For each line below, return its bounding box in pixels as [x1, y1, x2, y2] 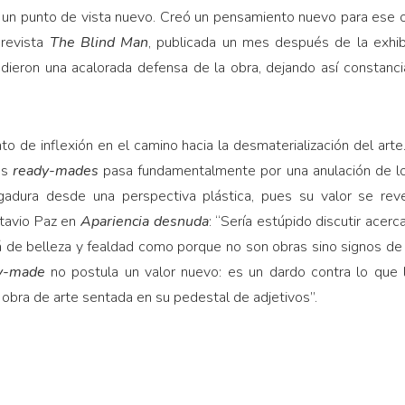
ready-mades [12, 161, 99, 182]
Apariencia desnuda [80, 212, 209, 232]
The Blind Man [49, 33, 149, 53]
